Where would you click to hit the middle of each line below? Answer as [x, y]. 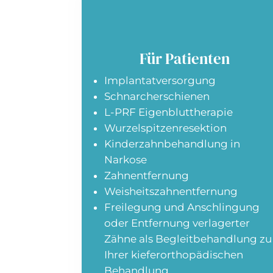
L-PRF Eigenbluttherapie [169, 112]
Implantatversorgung [160, 81]
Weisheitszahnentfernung [171, 192]
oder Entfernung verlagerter [177, 223]
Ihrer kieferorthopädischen [174, 255]
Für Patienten [184, 59]
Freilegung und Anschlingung [182, 207]
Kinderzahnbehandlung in [172, 144]
